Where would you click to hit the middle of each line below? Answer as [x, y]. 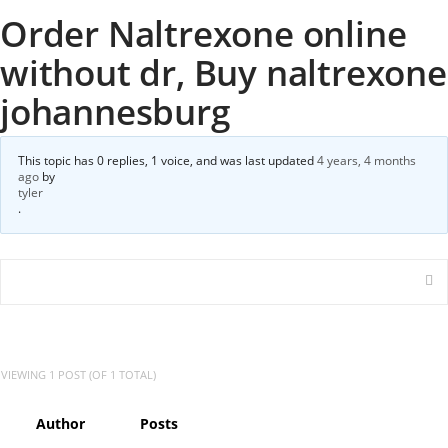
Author [60, 423]
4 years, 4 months [366, 160]
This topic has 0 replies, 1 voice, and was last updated [167, 160]
